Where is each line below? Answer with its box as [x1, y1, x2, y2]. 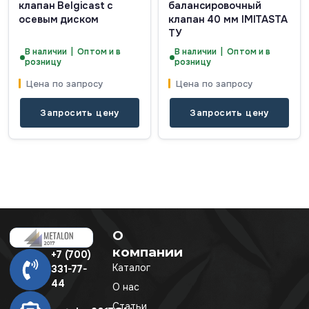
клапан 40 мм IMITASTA [168, 13, 288, 26]
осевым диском [19, 13, 99, 26]
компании [112, 244, 183, 261]
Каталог [112, 261, 151, 275]
